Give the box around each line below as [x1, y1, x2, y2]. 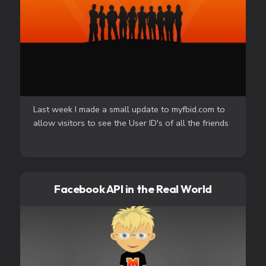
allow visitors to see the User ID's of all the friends [33, 117, 229, 129]
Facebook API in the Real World [54, 181, 212, 196]
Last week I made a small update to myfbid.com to [33, 103, 226, 116]
